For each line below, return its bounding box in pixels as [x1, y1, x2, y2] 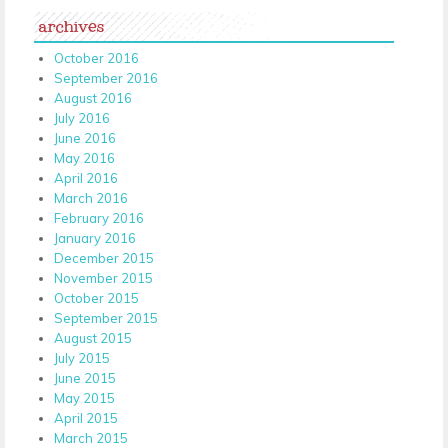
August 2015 [54, 329, 132, 346]
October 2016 [54, 49, 139, 66]
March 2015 [54, 429, 128, 446]
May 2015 [54, 389, 115, 406]
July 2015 [54, 349, 110, 366]
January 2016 [54, 229, 136, 246]
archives [39, 7, 104, 37]
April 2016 [54, 169, 118, 186]
